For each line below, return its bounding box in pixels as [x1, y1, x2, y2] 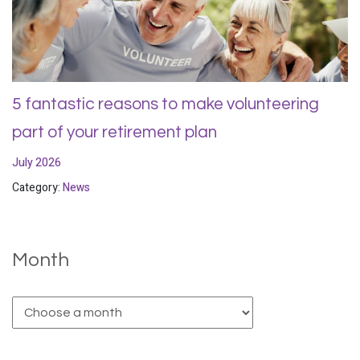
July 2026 [12, 153, 61, 171]
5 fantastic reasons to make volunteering [12, 95, 319, 112]
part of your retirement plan [12, 123, 217, 141]
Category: [12, 178, 63, 196]
